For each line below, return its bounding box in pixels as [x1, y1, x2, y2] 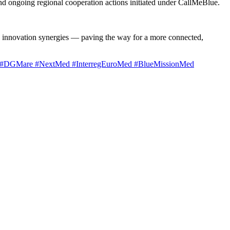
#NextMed [35, 59, 72, 68]
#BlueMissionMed [134, 59, 194, 68]
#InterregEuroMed [72, 59, 134, 68]
